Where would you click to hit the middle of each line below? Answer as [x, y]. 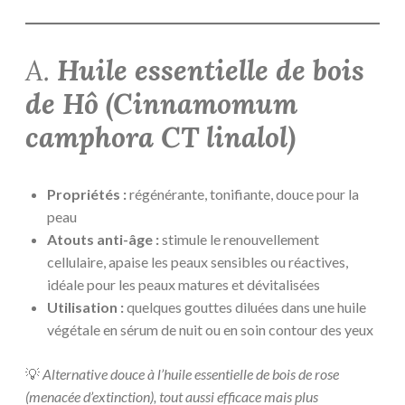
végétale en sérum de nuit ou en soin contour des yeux [210, 329]
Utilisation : [85, 306]
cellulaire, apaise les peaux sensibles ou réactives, [198, 261]
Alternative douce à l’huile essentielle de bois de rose [191, 373]
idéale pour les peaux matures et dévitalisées [184, 284]
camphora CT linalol [156, 137]
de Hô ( [69, 104]
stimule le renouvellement [239, 239]
